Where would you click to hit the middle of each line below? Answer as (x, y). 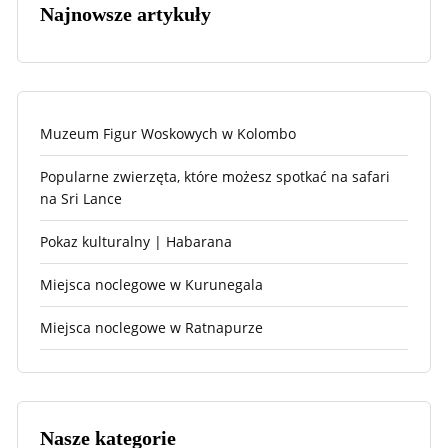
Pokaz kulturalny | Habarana (136, 242)
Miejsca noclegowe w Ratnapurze (151, 328)
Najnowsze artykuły (125, 13)
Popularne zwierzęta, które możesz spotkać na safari (215, 177)
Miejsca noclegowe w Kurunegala (151, 285)
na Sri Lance (81, 199)
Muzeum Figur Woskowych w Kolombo (168, 134)
